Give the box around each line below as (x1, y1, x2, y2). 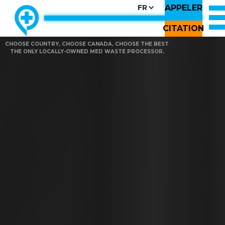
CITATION (163, 24, 204, 34)
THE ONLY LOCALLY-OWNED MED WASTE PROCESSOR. (10, 48, 164, 55)
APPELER (164, 3, 202, 13)
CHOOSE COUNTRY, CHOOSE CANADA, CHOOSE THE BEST (5, 41, 169, 47)
